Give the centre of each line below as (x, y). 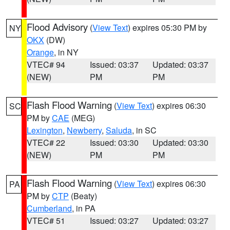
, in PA (84, 208)
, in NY (66, 52)
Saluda (119, 130)
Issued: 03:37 (114, 64)
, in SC (144, 130)
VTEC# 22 (46, 142)
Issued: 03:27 (114, 221)
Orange (40, 52)
